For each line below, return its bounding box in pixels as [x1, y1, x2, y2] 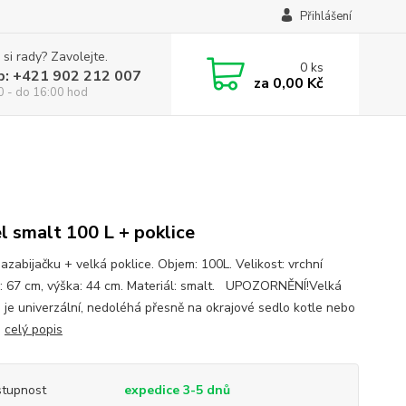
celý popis [4, 321, 63, 338]
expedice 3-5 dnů [123, 382, 230, 399]
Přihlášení [299, 8, 352, 24]
